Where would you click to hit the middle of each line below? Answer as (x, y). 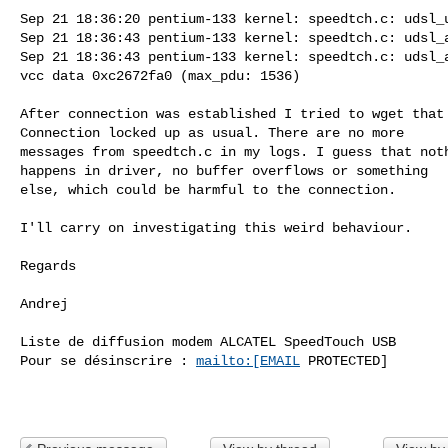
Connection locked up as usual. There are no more (212, 132)
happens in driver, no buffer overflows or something (224, 170)
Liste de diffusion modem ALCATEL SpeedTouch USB (208, 341)
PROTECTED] (344, 360)
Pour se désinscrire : (108, 360)
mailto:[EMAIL (248, 360)
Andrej (44, 303)
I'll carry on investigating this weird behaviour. (216, 227)
